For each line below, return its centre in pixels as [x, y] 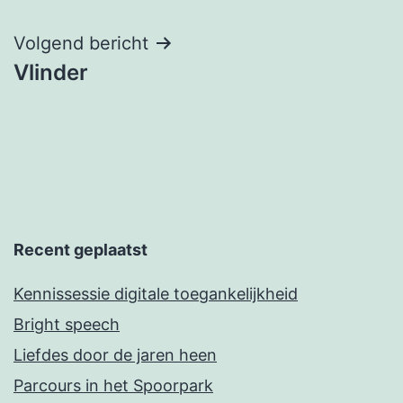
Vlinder [51, 72]
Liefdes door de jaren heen [115, 355]
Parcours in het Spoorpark [113, 386]
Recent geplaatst [81, 250]
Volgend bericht [81, 43]
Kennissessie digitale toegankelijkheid [156, 294]
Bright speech [67, 325]
